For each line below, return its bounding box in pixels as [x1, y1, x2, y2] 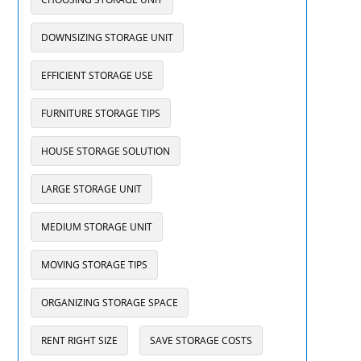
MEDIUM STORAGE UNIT [40, 220, 152, 234]
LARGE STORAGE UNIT [40, 182, 142, 196]
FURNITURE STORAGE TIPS [40, 106, 160, 120]
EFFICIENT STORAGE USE [40, 68, 153, 82]
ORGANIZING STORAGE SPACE [40, 296, 178, 309]
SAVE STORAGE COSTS [149, 334, 252, 347]
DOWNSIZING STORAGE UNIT [40, 31, 173, 44]
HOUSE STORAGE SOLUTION [40, 144, 170, 158]
